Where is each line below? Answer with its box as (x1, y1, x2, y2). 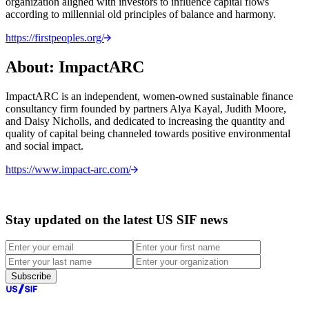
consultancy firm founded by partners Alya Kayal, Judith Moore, (6, 102, 286, 114)
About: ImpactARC (6, 57, 144, 76)
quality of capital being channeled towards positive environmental (6, 127, 290, 139)
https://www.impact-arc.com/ (6, 163, 131, 175)
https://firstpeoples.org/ (6, 32, 104, 44)
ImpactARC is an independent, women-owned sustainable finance (6, 90, 293, 102)
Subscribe (11, 271, 51, 282)
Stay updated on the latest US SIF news (6, 212, 228, 227)
